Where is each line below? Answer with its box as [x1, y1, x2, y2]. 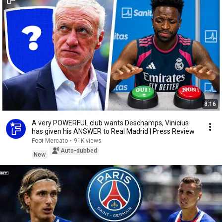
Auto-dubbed [60, 147, 97, 154]
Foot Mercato [32, 137, 68, 144]
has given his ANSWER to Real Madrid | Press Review [32, 127, 195, 135]
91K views [74, 137, 102, 144]
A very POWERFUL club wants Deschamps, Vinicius [32, 119, 189, 127]
